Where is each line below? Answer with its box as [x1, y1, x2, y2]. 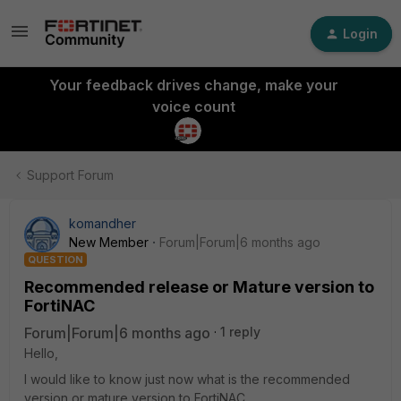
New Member [69, 235, 149, 250]
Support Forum [27, 167, 114, 183]
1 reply [220, 324, 260, 339]
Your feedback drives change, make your [48, 76, 338, 94]
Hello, [24, 346, 58, 361]
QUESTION [28, 253, 83, 266]
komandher [69, 216, 136, 231]
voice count [151, 98, 235, 115]
